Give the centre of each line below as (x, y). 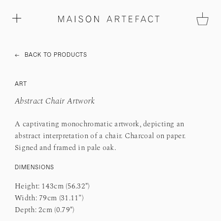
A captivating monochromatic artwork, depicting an (100, 125)
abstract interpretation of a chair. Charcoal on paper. (100, 136)
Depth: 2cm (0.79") (45, 210)
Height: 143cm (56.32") (53, 187)
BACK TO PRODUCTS (56, 55)
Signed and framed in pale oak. (67, 148)
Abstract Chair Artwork (55, 101)
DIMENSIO (30, 167)
